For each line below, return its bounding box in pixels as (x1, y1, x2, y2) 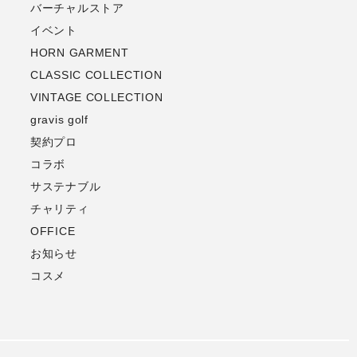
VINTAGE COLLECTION (30, 91, 163, 104)
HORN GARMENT (30, 46, 129, 60)
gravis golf (30, 113, 88, 127)
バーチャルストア (30, 2, 124, 15)
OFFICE (30, 225, 76, 238)
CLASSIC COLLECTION (30, 69, 163, 82)
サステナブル (30, 180, 101, 194)
